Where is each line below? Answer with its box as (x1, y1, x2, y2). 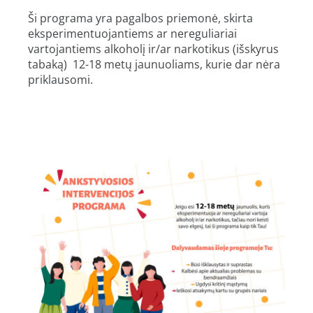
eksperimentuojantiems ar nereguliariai (28, 25, 237, 41)
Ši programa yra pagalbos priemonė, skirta (28, 10, 253, 26)
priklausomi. (28, 71, 93, 87)
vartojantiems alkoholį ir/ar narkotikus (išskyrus (28, 41, 279, 57)
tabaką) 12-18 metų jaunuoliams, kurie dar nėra (28, 56, 280, 72)
